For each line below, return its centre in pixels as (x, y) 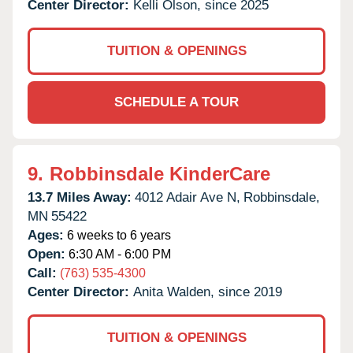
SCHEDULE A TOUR (176, 102)
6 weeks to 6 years (117, 235)
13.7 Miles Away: (80, 197)
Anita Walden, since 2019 (208, 292)
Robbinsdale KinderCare (160, 173)
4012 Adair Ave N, (188, 197)
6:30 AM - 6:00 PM (118, 254)
